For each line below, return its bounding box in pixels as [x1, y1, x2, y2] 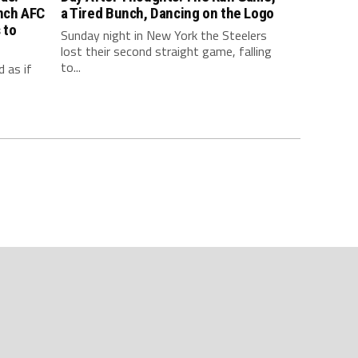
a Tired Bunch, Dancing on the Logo [61, 4, 274, 22]
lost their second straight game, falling [61, 42, 272, 61]
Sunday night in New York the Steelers [61, 26, 267, 45]
